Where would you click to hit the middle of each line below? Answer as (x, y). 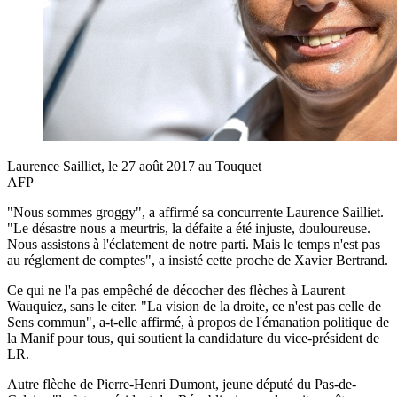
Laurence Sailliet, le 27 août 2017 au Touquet (134, 166)
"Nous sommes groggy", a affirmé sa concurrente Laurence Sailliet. (195, 212)
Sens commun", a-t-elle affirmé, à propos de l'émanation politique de (198, 322)
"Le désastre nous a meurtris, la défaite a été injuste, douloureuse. (189, 228)
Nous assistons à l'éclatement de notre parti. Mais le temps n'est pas (194, 244)
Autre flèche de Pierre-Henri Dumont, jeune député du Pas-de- (182, 384)
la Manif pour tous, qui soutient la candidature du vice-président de (193, 338)
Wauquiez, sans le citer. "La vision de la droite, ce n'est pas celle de (194, 306)
